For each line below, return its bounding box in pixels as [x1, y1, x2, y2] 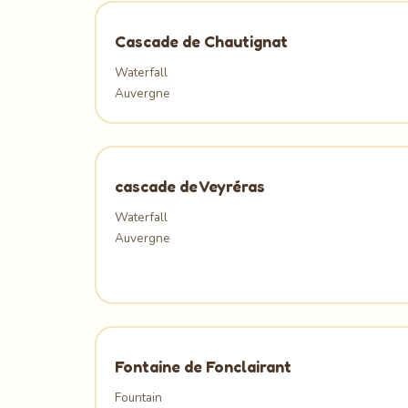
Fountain [115, 388, 162, 406]
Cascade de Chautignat [115, 31, 288, 51]
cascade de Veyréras [115, 176, 265, 196]
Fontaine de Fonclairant [115, 356, 291, 376]
